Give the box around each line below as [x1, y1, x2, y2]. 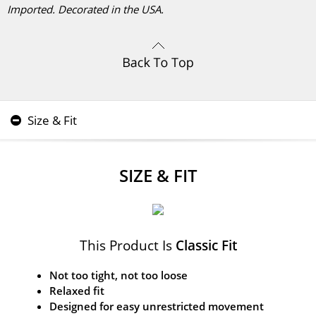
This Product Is [79, 236, 176, 254]
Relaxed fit [49, 283, 104, 298]
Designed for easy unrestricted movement [49, 298, 264, 313]
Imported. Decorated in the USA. [7, 2, 164, 16]
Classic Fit [175, 236, 237, 254]
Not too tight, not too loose [49, 267, 188, 282]
